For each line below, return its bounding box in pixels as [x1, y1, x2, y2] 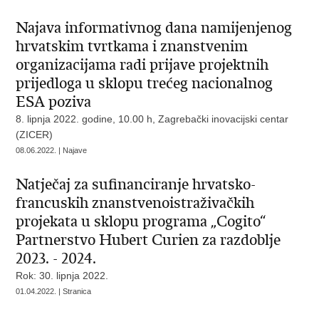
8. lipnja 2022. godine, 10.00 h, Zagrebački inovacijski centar [16, 113, 289, 125]
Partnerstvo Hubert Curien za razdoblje [16, 231, 281, 249]
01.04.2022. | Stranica [16, 287, 92, 296]
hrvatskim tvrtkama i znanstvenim [16, 37, 249, 56]
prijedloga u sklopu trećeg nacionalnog [16, 74, 273, 93]
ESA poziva [16, 93, 92, 111]
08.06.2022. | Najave [16, 146, 88, 155]
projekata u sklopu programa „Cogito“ [16, 212, 266, 231]
